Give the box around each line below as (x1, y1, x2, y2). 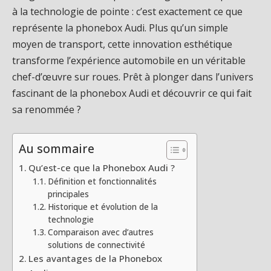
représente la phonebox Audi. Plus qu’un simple (12, 21, 228, 34)
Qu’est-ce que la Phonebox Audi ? (28, 161, 175, 174)
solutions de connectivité (47, 238, 145, 250)
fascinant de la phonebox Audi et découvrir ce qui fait (12, 87, 252, 100)
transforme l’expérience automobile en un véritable (12, 54, 246, 67)
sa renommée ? (12, 103, 81, 116)
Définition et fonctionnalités (47, 175, 157, 187)
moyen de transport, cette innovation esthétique (12, 38, 232, 51)
